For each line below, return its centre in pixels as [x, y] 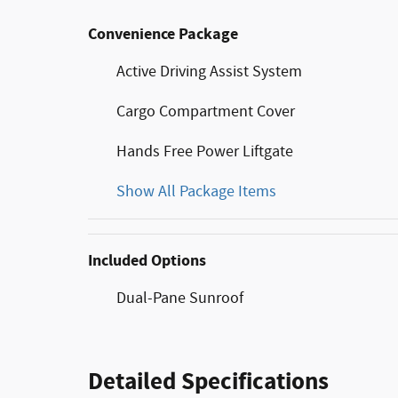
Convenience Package [163, 34]
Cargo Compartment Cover [206, 111]
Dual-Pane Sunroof [180, 298]
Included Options [147, 260]
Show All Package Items [196, 191]
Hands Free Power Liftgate [205, 151]
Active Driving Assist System [209, 72]
